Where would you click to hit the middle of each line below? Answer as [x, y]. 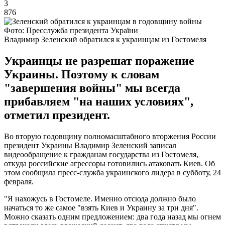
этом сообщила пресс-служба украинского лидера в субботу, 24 [113, 172]
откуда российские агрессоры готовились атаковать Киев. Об [109, 163]
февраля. [19, 181]
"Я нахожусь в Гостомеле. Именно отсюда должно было [100, 198]
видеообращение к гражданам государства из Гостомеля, [101, 154]
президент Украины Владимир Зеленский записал [90, 145]
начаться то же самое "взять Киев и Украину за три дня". [101, 207]
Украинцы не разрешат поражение [99, 61]
